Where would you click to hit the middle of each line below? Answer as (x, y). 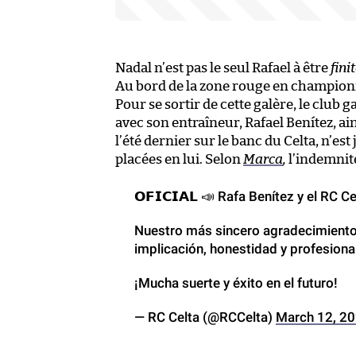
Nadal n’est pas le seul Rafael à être (223, 68)
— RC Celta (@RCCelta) (205, 317)
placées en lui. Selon (179, 160)
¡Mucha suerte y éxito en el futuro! (236, 283)
